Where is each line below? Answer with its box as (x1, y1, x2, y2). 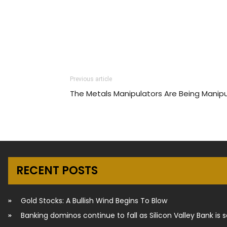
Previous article (70, 75, 112, 83)
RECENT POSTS (16, 162, 98, 178)
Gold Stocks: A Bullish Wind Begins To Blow (21, 195, 167, 206)
